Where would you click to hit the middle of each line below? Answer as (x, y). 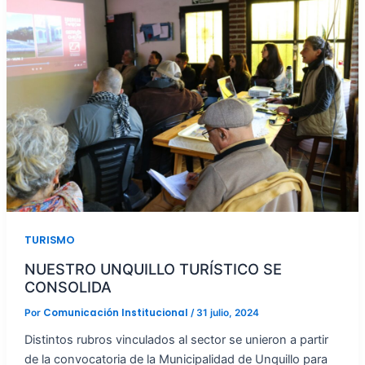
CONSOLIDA (68, 286)
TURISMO (49, 240)
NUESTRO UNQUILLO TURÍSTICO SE (153, 268)
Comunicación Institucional (117, 312)
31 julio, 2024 (227, 312)
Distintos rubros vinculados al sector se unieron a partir (176, 339)
